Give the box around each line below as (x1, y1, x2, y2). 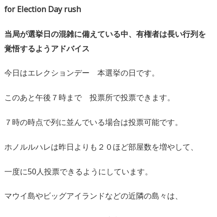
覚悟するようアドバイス (4, 43, 90, 54)
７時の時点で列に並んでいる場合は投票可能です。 (4, 117, 183, 128)
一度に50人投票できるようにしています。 (4, 166, 153, 177)
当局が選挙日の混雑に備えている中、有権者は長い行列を (4, 28, 206, 39)
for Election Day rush (4, 3, 81, 15)
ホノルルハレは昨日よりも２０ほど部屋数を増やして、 (4, 141, 198, 152)
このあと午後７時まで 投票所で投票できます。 (4, 92, 175, 103)
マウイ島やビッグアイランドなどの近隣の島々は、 (4, 190, 183, 201)
